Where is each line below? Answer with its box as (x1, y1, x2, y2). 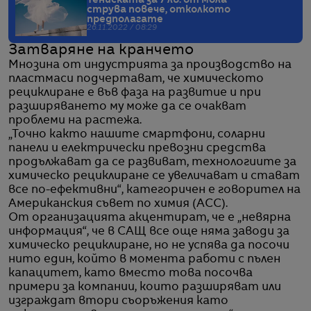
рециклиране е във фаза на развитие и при (8, 87, 261, 99)
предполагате (87, 14, 163, 24)
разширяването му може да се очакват (8, 101, 246, 112)
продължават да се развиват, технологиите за (8, 156, 296, 168)
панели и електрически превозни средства (8, 142, 266, 154)
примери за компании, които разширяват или (8, 281, 281, 293)
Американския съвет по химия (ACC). (8, 198, 228, 210)
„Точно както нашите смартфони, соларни (8, 128, 265, 140)
